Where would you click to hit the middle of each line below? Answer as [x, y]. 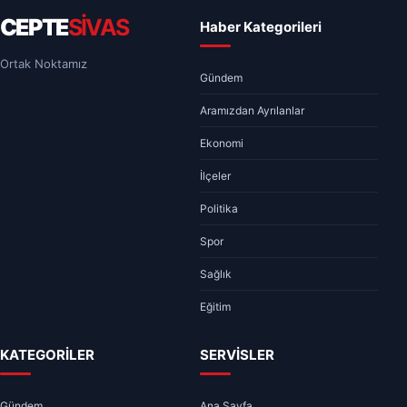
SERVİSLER [237, 355]
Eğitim [215, 307]
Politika [219, 209]
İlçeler [215, 176]
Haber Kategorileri [261, 27]
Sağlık [216, 274]
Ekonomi [222, 144]
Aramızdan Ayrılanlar [252, 111]
